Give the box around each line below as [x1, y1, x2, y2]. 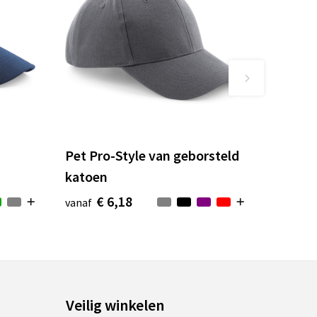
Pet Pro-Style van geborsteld [65, 146, 240, 165]
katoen [65, 168, 108, 186]
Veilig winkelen [66, 295, 165, 316]
